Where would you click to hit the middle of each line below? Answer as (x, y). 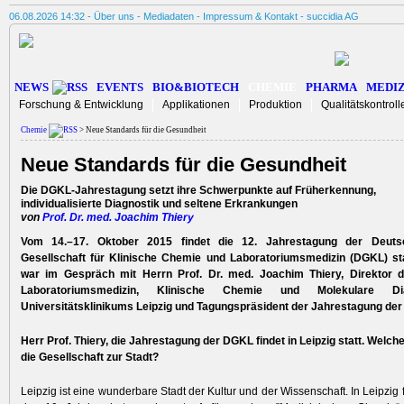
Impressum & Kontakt (250, 16)
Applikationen (196, 105)
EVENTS (120, 87)
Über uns (114, 16)
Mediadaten (169, 16)
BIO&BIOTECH (196, 87)
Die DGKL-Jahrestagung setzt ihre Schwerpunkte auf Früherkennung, (198, 191)
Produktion (275, 105)
